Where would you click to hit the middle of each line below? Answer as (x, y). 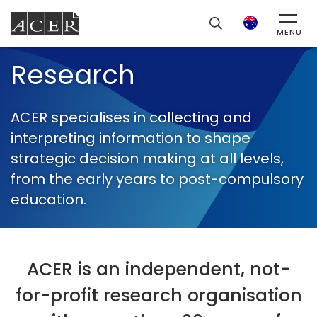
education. (48, 200)
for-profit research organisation (158, 295)
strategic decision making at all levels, (147, 158)
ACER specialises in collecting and (131, 117)
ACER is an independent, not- (158, 269)
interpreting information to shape (131, 138)
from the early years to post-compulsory (157, 179)
